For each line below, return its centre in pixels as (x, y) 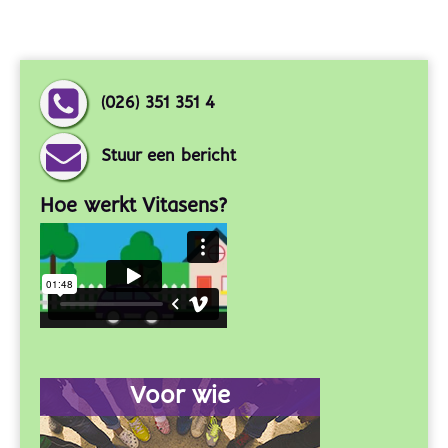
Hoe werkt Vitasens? (133, 207)
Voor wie (180, 397)
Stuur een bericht (168, 157)
